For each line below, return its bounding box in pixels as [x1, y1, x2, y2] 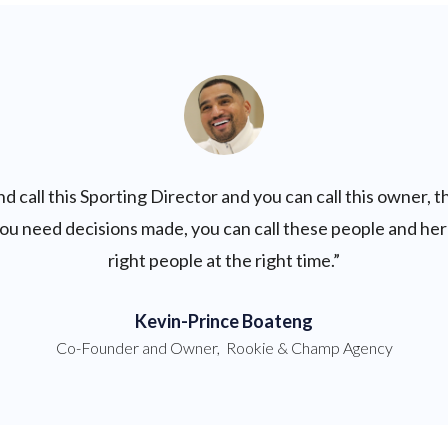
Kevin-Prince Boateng [135, 310, 313, 332]
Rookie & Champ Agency [225, 338, 393, 357]
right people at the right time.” [108, 249, 340, 271]
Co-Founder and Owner [55, 338, 217, 357]
